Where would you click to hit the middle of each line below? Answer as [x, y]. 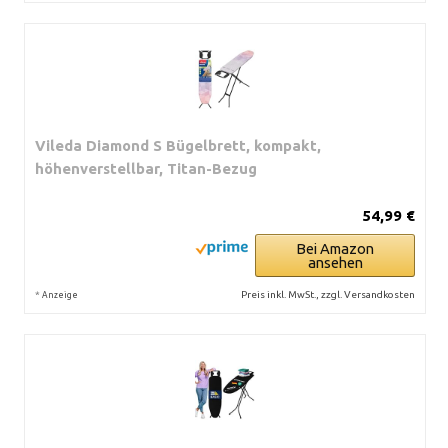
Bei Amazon [335, 248]
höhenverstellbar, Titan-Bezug [146, 168]
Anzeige [60, 294]
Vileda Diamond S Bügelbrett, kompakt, [178, 145]
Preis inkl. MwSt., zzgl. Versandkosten [328, 294]
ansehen [335, 262]
